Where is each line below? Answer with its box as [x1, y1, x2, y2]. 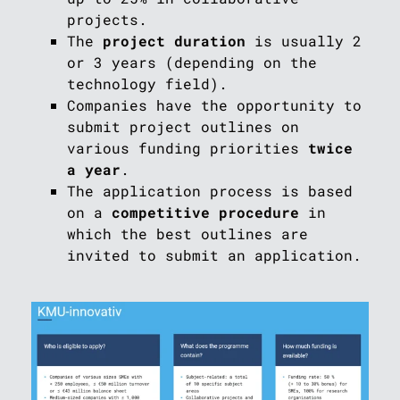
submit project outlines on [67, 117, 299, 136]
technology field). [67, 74, 228, 93]
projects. [67, 10, 147, 29]
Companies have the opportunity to [67, 96, 362, 114]
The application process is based [67, 181, 353, 200]
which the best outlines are [67, 224, 308, 243]
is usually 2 [246, 31, 362, 50]
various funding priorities [67, 138, 308, 157]
